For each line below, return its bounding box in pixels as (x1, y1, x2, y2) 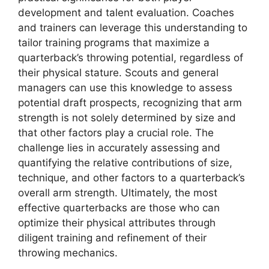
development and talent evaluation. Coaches (18, 7, 234, 19)
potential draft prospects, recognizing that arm (18, 97, 242, 109)
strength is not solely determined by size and (18, 112, 236, 124)
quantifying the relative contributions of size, (18, 157, 232, 169)
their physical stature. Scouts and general (18, 67, 219, 79)
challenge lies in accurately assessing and (18, 142, 220, 154)
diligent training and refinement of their (18, 232, 207, 244)
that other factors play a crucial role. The (18, 127, 214, 139)
